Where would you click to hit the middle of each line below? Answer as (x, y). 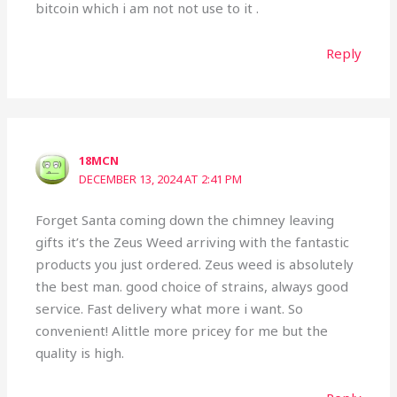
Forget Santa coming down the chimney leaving (185, 220)
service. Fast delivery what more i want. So (170, 309)
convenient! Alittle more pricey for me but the (182, 331)
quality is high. (80, 353)
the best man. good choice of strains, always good (192, 287)
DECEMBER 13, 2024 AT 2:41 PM (161, 179)
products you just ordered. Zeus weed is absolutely (195, 265)
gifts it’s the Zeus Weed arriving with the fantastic (193, 242)
